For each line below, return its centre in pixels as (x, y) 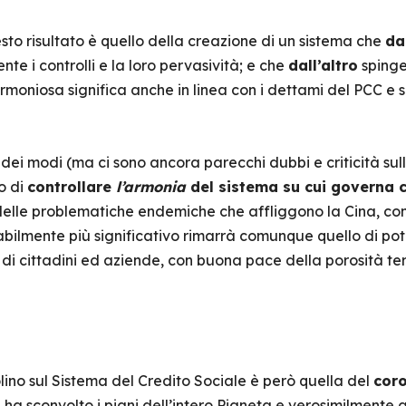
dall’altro (323, 65)
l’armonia (150, 187)
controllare (71, 187)
